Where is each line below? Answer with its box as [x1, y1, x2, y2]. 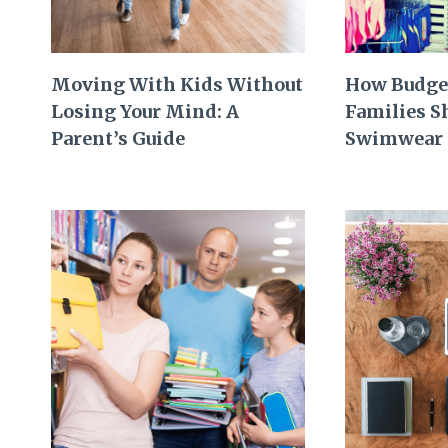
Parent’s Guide [51, 126, 185, 150]
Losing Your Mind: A [51, 99, 239, 123]
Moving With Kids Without [51, 72, 303, 96]
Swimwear [345, 126, 444, 150]
